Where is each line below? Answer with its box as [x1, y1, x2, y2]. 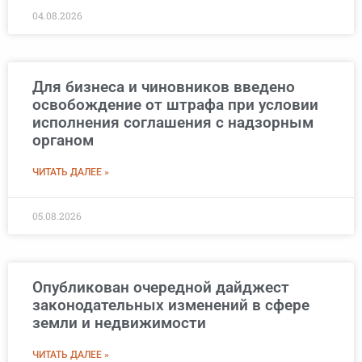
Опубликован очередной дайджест [32, 278, 289, 297]
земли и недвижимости [32, 314, 206, 333]
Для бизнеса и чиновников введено [32, 78, 295, 97]
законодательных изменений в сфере [32, 296, 309, 315]
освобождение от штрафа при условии [32, 95, 318, 115]
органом [32, 131, 94, 150]
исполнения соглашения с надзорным [32, 113, 314, 133]
